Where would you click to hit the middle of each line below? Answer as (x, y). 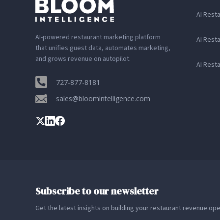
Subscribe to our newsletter (97, 191)
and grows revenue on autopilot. (83, 59)
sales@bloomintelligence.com (103, 99)
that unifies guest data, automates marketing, (103, 48)
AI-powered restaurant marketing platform (98, 38)
